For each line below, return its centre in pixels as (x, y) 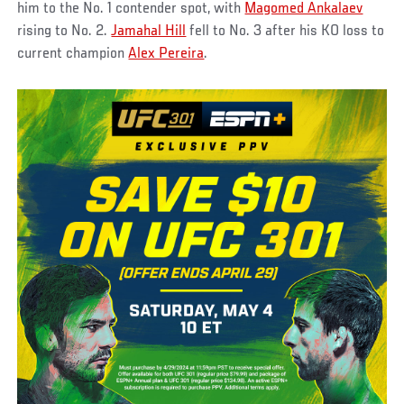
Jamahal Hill (149, 31)
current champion (73, 54)
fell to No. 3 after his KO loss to (285, 31)
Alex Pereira (166, 54)
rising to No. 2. (64, 31)
